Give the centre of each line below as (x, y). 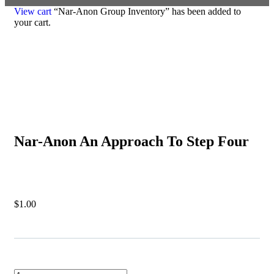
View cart (33, 12)
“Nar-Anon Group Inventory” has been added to (146, 12)
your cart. (32, 23)
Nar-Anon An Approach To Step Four (131, 142)
